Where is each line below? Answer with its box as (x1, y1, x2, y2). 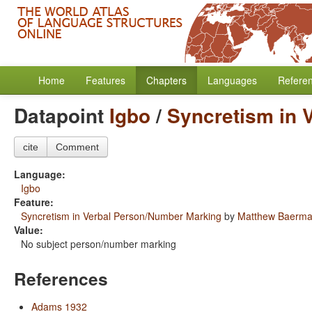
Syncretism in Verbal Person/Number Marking (21, 209, 221, 223)
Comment (56, 141, 99, 153)
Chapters (146, 73, 187, 87)
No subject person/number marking (21, 237, 176, 251)
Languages (208, 73, 257, 87)
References (14, 266, 108, 291)
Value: (14, 223, 43, 237)
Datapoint (14, 101, 109, 130)
